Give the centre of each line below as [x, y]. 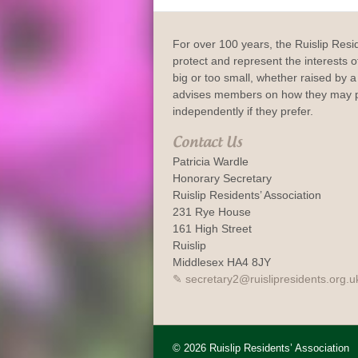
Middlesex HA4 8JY [222, 262]
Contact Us [207, 142]
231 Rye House [212, 211]
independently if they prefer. [243, 111]
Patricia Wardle [211, 161]
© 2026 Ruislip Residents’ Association [261, 348]
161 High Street [212, 228]
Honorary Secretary [222, 178]
